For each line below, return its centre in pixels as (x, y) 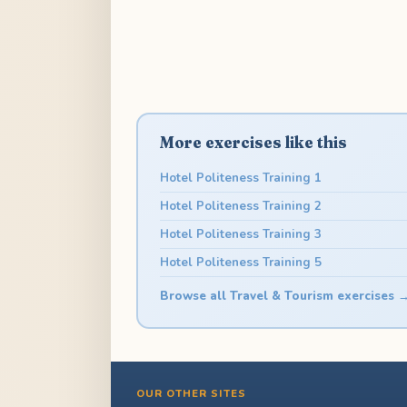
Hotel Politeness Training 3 (240, 234)
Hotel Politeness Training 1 (240, 178)
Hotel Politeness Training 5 (240, 262)
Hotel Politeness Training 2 (240, 206)
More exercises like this (253, 142)
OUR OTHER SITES (191, 394)
